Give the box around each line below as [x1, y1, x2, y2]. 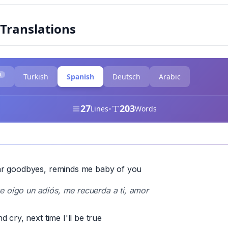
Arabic [159, 72, 181, 81]
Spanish [67, 72, 95, 81]
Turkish [23, 72, 49, 81]
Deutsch [112, 72, 141, 81]
